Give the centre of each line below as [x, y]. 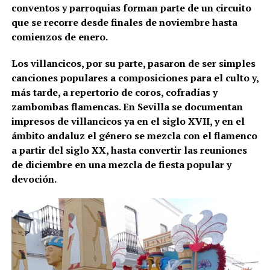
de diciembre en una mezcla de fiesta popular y [121, 164]
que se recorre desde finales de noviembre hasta [124, 22]
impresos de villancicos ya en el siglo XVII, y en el [128, 121]
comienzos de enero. [59, 36]
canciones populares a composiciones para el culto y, [135, 77]
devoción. [34, 179]
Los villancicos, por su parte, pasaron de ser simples [133, 63]
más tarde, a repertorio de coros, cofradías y [114, 92]
